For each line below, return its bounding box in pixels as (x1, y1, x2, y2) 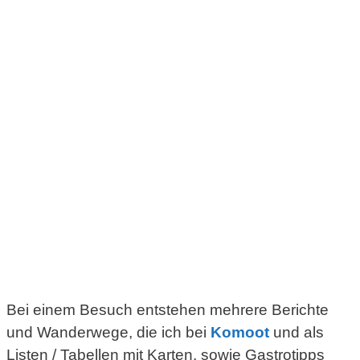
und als (269, 323, 324, 341)
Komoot (211, 323, 269, 341)
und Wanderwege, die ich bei (6, 323, 211, 341)
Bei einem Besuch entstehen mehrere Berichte (6, 301, 329, 318)
